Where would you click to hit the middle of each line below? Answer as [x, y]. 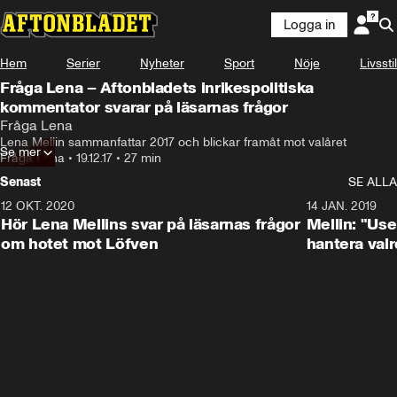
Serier [83, 63]
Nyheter [162, 63]
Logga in [309, 25]
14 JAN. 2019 [341, 206]
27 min [143, 158]
